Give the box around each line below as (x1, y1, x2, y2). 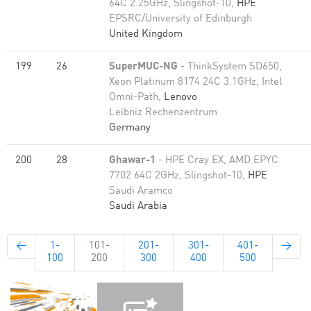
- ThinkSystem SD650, (178, 62, 282, 72)
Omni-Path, (109, 92, 164, 103)
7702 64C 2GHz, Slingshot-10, (109, 171, 248, 181)
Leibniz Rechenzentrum (109, 108, 217, 118)
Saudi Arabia (109, 201, 167, 212)
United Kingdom (109, 29, 183, 40)
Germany (109, 123, 151, 133)
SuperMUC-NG (109, 62, 178, 72)
